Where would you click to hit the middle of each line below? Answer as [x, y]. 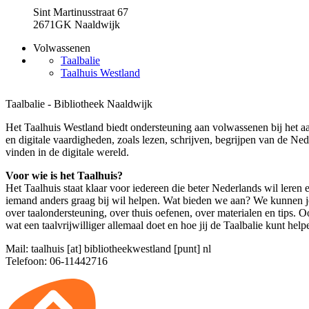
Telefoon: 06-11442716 [57, 261]
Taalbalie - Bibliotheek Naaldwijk [79, 103]
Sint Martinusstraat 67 [81, 12]
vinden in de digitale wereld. [67, 152]
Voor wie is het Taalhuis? [64, 175]
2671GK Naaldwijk [77, 24]
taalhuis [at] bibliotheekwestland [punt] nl [121, 248]
